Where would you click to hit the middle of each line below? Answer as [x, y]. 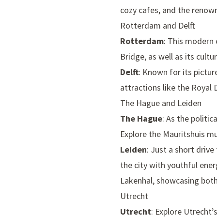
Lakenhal [136, 181]
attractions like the [156, 88]
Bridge [132, 57]
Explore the [141, 134]
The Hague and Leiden [161, 103]
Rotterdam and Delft [158, 26]
